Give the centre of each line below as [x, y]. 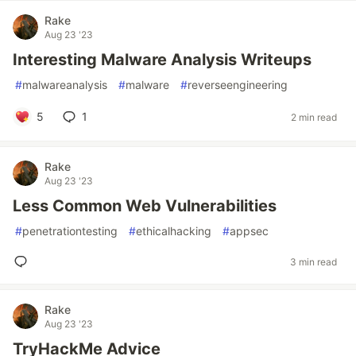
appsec [249, 231]
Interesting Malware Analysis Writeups [162, 60]
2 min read [314, 117]
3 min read [313, 261]
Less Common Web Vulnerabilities [145, 206]
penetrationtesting [70, 231]
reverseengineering [238, 85]
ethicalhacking [174, 231]
